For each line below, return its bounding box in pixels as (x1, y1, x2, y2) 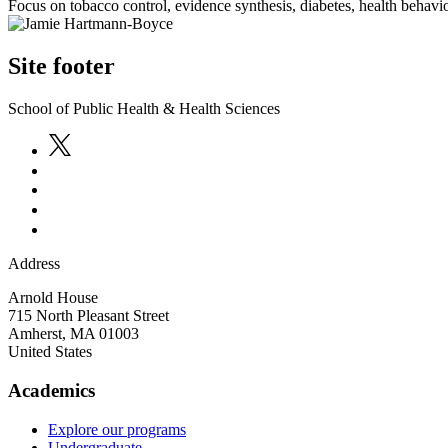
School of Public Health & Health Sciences (8, 100, 280, 118)
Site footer (8, 53, 115, 80)
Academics (8, 379, 95, 401)
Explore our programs (48, 420, 186, 438)
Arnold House (8, 289, 98, 307)
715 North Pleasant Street (8, 307, 169, 325)
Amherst (8, 325, 62, 343)
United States (8, 343, 92, 361)
